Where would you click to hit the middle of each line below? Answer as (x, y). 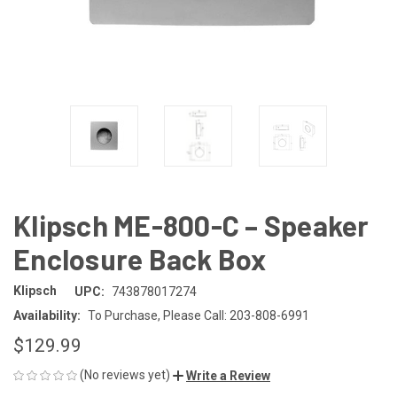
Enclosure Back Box (140, 258)
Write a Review (228, 375)
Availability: (47, 315)
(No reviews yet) (125, 374)
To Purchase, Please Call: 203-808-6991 (198, 315)
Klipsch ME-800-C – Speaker (191, 225)
